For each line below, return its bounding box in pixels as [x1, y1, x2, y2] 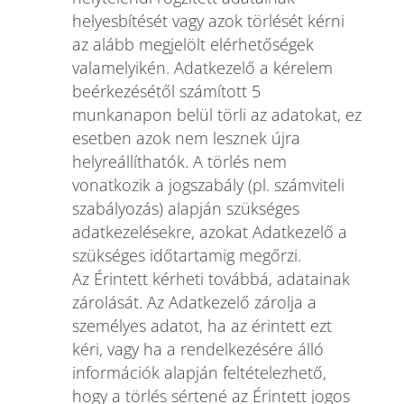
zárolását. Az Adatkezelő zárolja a [71, 291, 317, 313]
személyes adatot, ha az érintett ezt [71, 315, 332, 336]
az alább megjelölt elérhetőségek [71, 33, 314, 55]
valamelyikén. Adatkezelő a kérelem [71, 57, 333, 78]
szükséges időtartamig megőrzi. [71, 244, 301, 266]
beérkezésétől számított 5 [71, 80, 261, 102]
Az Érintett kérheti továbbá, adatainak [71, 268, 350, 289]
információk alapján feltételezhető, [71, 362, 326, 383]
